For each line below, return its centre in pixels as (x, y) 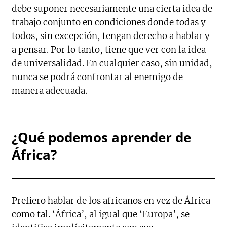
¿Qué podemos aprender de (102, 137)
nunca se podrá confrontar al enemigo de (98, 77)
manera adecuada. (50, 91)
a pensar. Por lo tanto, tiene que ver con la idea (109, 50)
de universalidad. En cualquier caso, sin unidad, (112, 63)
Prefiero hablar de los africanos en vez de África (111, 201)
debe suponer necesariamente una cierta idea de (112, 9)
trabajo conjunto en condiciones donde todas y (109, 22)
